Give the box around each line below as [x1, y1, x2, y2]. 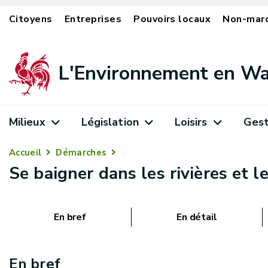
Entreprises [64, 13, 122, 26]
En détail [176, 211, 217, 224]
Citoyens [9, 13, 53, 26]
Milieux [9, 114, 45, 129]
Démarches [56, 147, 107, 159]
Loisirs [174, 114, 208, 129]
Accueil [9, 147, 42, 159]
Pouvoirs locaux [133, 13, 211, 26]
